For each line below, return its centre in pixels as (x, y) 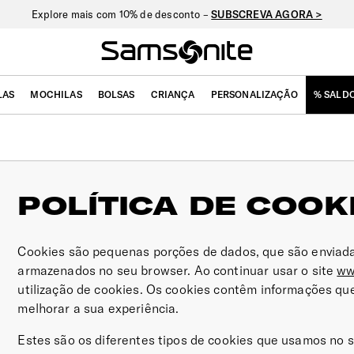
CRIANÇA (173, 94)
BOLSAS (116, 94)
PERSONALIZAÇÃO (254, 94)
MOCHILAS (56, 94)
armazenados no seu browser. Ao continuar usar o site (177, 270)
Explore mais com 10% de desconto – (122, 14)
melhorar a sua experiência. (98, 308)
